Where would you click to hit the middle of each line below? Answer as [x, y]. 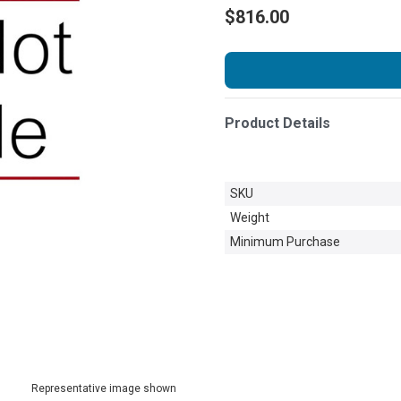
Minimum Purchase [285, 241]
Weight [250, 217]
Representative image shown [104, 388]
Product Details [277, 123]
